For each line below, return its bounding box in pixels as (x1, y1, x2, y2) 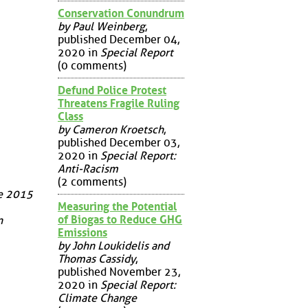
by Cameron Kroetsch (58, 122, 164, 136)
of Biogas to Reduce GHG (58, 212, 182, 226)
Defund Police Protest (58, 83, 166, 97)
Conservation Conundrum (58, 6, 184, 20)
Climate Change (58, 291, 137, 305)
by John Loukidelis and (58, 239, 169, 252)
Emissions (58, 225, 107, 239)
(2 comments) (58, 175, 126, 188)
